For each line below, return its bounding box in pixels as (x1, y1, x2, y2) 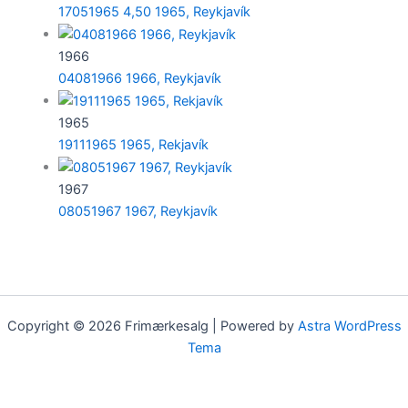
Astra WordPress (297, 318, 402, 334)
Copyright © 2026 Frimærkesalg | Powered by (6, 318, 298, 334)
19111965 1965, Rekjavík (57, 136, 209, 153)
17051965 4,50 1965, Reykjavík (57, 3, 250, 20)
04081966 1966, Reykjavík (57, 69, 221, 87)
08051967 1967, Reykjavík (57, 202, 218, 219)
